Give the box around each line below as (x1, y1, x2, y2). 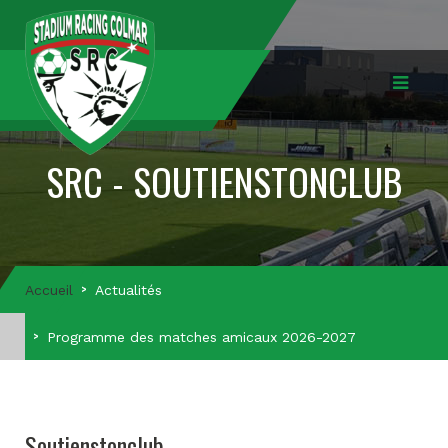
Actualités (95, 282, 162, 298)
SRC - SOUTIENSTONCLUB (46, 152, 402, 209)
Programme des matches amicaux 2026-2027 (47, 329, 356, 345)
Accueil (25, 282, 73, 298)
